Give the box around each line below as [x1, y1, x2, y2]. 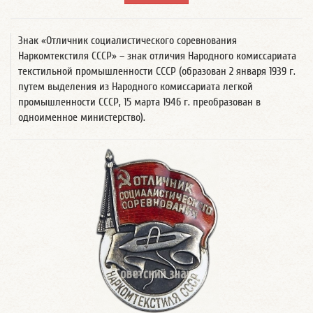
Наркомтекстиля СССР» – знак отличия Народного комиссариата [18, 50, 296, 62]
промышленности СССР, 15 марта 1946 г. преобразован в [18, 96, 261, 108]
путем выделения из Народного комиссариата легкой [18, 80, 253, 93]
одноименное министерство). [18, 111, 145, 124]
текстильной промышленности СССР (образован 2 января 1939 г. [18, 65, 296, 78]
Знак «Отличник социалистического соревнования [18, 34, 237, 47]
